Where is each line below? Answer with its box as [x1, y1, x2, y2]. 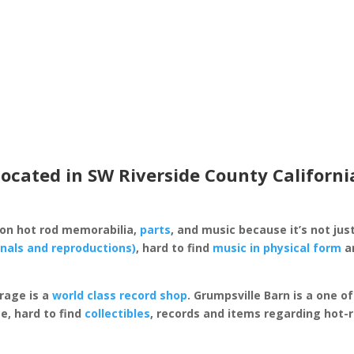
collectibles [85, 305, 151, 321]
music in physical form [213, 239, 342, 255]
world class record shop [52, 287, 188, 303]
